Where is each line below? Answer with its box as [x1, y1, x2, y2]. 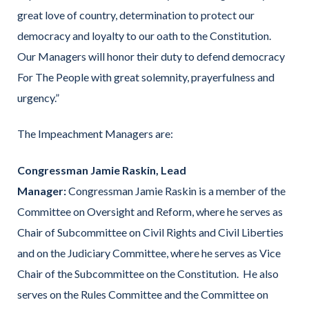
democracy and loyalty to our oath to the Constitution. [17, 29, 273, 43]
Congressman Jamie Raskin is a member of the [66, 183, 286, 197]
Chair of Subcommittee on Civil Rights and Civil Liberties [17, 225, 283, 239]
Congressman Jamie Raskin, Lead [17, 163, 186, 177]
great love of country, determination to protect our [17, 8, 255, 22]
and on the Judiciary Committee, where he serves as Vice [17, 246, 281, 259]
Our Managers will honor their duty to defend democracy [17, 50, 285, 63]
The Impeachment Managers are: [17, 127, 173, 141]
